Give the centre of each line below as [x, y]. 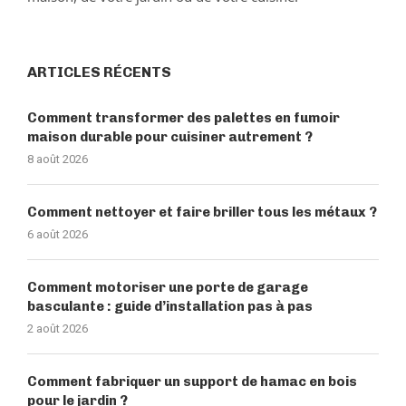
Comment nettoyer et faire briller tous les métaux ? [202, 213]
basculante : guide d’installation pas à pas [170, 307]
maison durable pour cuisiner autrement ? [170, 137]
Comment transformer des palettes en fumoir [184, 118]
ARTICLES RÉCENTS [99, 72]
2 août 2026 [58, 329]
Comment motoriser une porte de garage [168, 288]
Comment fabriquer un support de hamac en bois [192, 382]
